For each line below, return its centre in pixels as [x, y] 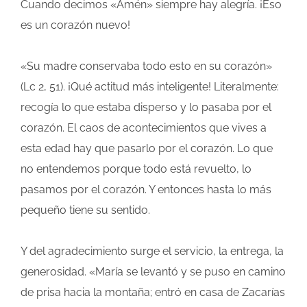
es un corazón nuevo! [75, 25]
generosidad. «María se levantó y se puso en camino [153, 272]
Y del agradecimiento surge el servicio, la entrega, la [152, 251]
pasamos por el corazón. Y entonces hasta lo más [146, 190]
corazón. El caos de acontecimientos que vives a [144, 128]
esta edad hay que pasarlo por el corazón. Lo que [147, 149]
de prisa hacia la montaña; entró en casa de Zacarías [153, 293]
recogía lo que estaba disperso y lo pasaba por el [146, 108]
